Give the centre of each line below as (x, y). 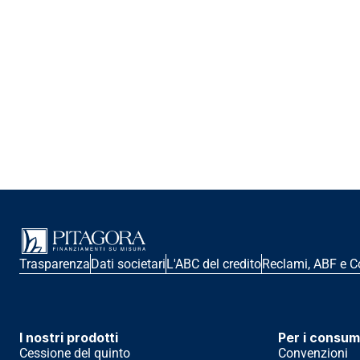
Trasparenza (55, 264)
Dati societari (128, 264)
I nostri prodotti (69, 337)
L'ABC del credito (214, 264)
